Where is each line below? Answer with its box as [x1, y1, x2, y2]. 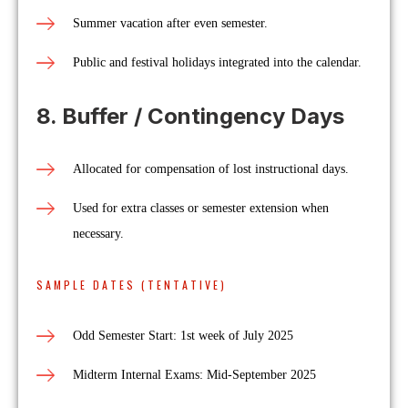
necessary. [73, 227, 124, 240]
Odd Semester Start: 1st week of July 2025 [73, 329, 293, 342]
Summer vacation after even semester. [73, 16, 268, 30]
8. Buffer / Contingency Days [36, 103, 344, 129]
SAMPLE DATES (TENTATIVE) [36, 277, 227, 292]
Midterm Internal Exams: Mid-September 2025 [73, 368, 316, 382]
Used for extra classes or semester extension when [73, 201, 329, 215]
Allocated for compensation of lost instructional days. [73, 162, 349, 176]
